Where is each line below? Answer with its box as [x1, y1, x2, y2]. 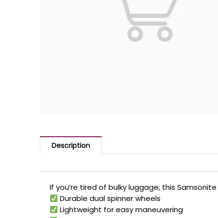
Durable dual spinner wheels [58, 193, 161, 204]
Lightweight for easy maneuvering [58, 204, 183, 215]
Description [52, 140, 90, 150]
